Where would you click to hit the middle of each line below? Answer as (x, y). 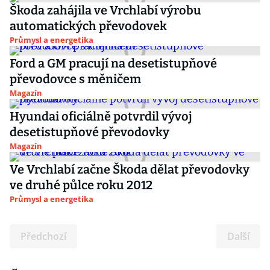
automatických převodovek (88, 26)
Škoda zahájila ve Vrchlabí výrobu (105, 10)
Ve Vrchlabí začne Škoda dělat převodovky (130, 169)
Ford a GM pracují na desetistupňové (113, 63)
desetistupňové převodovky (89, 132)
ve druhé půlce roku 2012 (81, 185)
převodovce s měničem (75, 79)
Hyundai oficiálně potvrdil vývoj (101, 116)
